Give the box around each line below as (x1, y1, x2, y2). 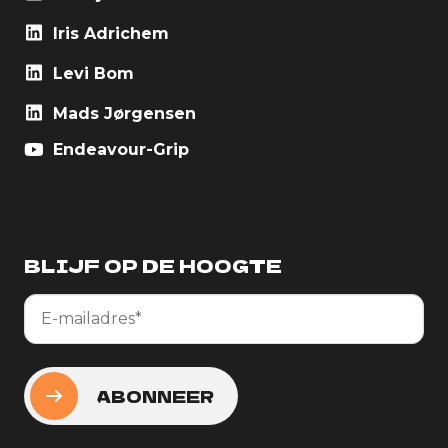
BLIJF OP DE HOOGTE (24, 252, 282, 279)
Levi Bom (48, 64, 134, 84)
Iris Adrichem (48, 24, 169, 44)
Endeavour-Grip (48, 140, 189, 160)
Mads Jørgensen (48, 104, 196, 124)
